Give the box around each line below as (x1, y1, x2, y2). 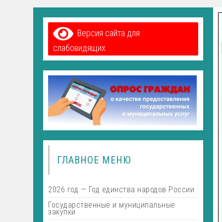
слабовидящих (53, 43, 106, 53)
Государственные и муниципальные (48, 200, 175, 210)
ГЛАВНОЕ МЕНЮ (57, 154, 132, 166)
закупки (48, 207, 76, 217)
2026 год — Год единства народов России (48, 185, 195, 194)
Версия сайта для (73, 27, 140, 38)
